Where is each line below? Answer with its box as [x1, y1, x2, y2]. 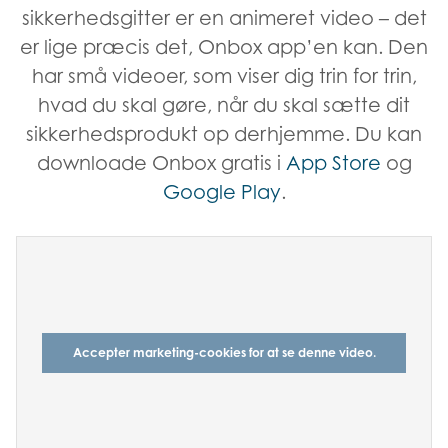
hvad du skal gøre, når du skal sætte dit [38, 92, 410, 118]
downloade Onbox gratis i [36, 150, 286, 176]
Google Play [162, 179, 281, 205]
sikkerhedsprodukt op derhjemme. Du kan [26, 121, 422, 147]
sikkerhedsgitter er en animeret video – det [21, 5, 427, 31]
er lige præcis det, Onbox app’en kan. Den [20, 34, 428, 60]
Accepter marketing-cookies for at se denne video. [72, 345, 376, 361]
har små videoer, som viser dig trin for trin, [31, 63, 417, 89]
